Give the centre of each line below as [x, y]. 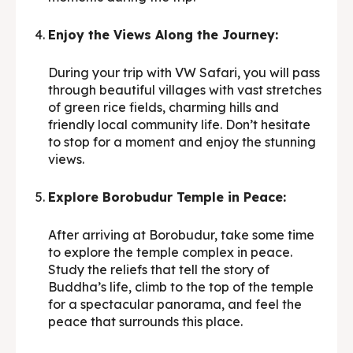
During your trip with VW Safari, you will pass [184, 73]
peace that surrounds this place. [145, 322]
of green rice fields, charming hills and [163, 108]
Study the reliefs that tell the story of [159, 270]
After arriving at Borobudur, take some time [181, 235]
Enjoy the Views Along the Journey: [163, 35]
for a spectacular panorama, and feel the [175, 305]
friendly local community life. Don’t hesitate [179, 125]
